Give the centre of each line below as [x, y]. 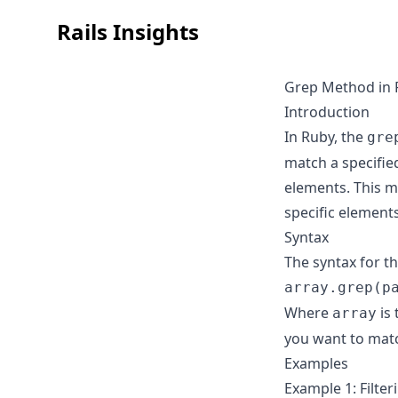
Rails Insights [128, 32]
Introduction [327, 112]
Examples [316, 363]
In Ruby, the [326, 137]
